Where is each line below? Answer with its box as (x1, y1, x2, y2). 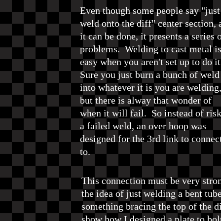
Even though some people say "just (80, 5, 220, 16)
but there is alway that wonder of (80, 95, 212, 106)
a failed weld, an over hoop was (80, 120, 206, 131)
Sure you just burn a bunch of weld (80, 69, 220, 80)
